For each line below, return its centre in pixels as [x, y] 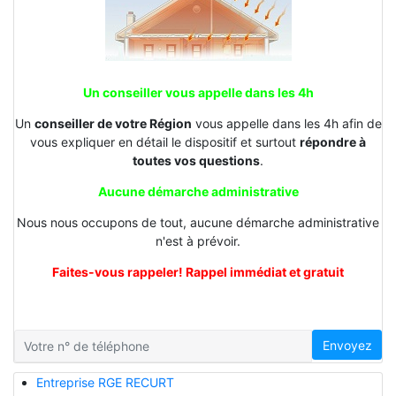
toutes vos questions [196, 160]
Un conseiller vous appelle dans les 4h [198, 92]
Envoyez [347, 345]
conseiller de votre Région [113, 123]
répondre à [333, 141]
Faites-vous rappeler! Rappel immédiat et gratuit [198, 271]
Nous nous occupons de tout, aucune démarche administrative [198, 222]
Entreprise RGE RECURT [105, 383]
